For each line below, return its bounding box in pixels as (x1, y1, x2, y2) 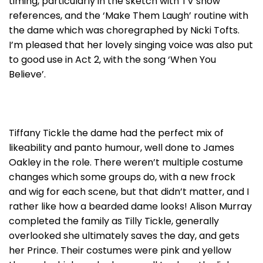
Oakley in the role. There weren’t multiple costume (9, 156, 243, 169)
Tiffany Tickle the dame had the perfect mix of (9, 126, 224, 140)
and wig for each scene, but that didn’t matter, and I (9, 185, 249, 198)
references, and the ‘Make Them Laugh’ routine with (9, 9, 248, 22)
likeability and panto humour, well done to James (9, 141, 234, 154)
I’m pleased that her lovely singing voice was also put (9, 38, 253, 52)
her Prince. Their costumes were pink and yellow (9, 244, 231, 257)
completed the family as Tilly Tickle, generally (9, 214, 219, 228)
